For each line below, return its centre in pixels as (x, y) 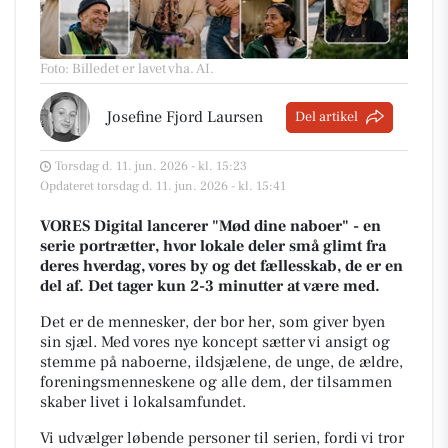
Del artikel (326, 116)
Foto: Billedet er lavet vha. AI (125, 69)
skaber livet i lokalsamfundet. (143, 402)
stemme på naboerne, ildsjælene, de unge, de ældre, (221, 362)
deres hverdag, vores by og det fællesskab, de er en (221, 266)
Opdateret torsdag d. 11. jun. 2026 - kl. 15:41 (163, 186)
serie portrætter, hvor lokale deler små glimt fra (213, 246)
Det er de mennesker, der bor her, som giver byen (212, 322)
